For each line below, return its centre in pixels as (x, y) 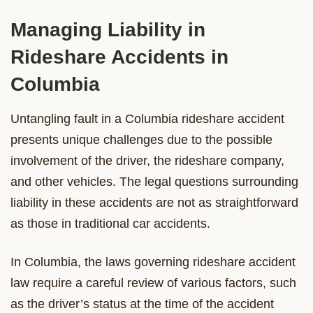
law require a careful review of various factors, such (153, 283)
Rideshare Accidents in (119, 57)
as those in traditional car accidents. (112, 223)
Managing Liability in (108, 29)
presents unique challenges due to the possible (141, 139)
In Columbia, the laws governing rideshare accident (153, 262)
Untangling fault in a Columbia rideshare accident (147, 118)
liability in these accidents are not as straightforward (154, 202)
